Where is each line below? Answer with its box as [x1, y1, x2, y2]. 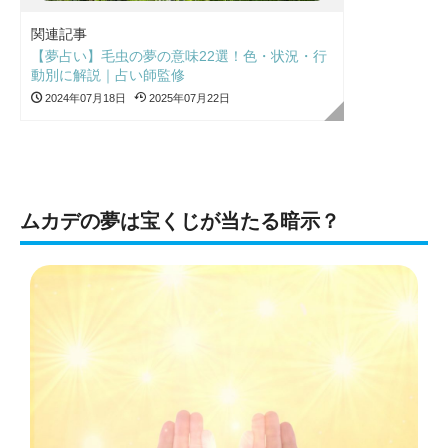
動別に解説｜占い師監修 [31, 67, 185, 84]
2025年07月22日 [146, 92, 230, 105]
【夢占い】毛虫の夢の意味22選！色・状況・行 [31, 48, 327, 65]
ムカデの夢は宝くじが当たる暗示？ [20, 210, 340, 233]
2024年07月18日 [42, 92, 126, 105]
